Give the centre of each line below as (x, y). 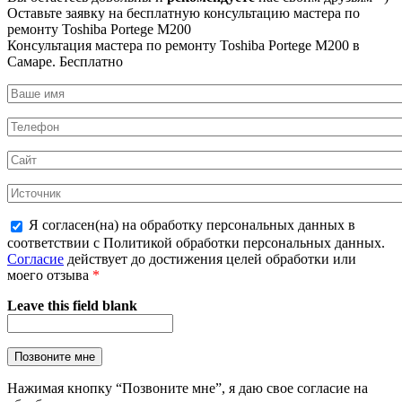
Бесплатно (91, 62)
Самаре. (33, 62)
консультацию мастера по (280, 13)
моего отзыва (50, 275)
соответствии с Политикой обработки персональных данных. (196, 243)
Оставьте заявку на (67, 13)
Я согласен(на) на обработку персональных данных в (192, 225)
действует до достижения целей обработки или (210, 259)
